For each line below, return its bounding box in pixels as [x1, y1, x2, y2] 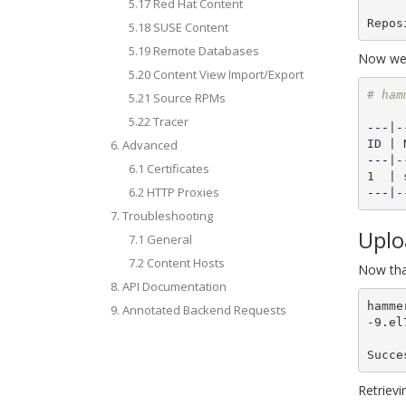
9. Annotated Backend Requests [111, 302, 286, 318]
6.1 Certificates [129, 160, 209, 177]
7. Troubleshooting [111, 208, 213, 224]
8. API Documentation [111, 278, 227, 295]
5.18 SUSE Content [129, 19, 228, 35]
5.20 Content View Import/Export [129, 66, 304, 82]
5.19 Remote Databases [129, 43, 259, 59]
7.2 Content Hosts [129, 255, 225, 271]
